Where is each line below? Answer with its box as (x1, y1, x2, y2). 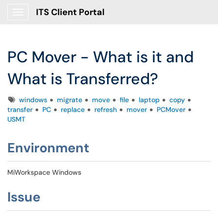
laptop (139, 95, 160, 104)
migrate (57, 95, 82, 104)
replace (61, 105, 85, 114)
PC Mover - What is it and (7, 47, 194, 67)
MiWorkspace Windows (7, 168, 81, 177)
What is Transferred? (7, 69, 158, 89)
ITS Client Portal (36, 6, 105, 18)
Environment (7, 139, 90, 156)
